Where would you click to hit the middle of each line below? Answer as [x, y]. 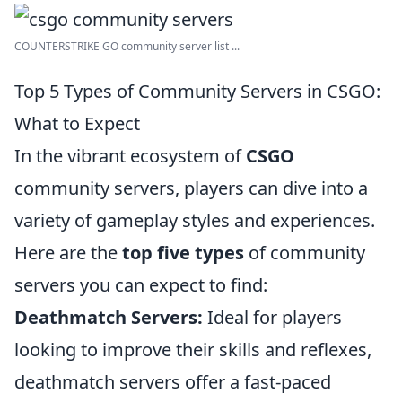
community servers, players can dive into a [191, 188]
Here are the [68, 253]
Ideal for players [272, 317]
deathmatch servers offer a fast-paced [173, 382]
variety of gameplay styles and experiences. [195, 220]
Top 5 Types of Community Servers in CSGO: [197, 91]
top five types [183, 253]
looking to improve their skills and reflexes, [193, 350]
